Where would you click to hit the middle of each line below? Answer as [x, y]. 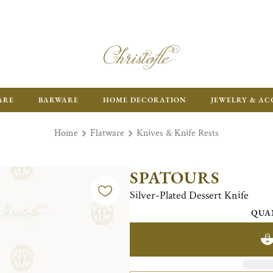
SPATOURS [175, 177]
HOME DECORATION [145, 100]
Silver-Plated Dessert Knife [189, 195]
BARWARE [58, 100]
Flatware [107, 133]
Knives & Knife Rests [178, 133]
